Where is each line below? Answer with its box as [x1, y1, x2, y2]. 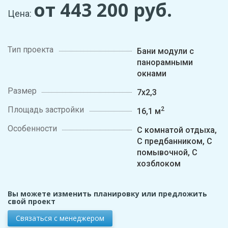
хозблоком [136, 159, 181, 169]
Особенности [8, 124, 57, 134]
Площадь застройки [8, 105, 84, 115]
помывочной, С [136, 148, 197, 158]
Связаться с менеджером [16, 213, 104, 223]
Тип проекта [8, 45, 53, 55]
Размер [8, 86, 37, 96]
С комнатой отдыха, [136, 125, 217, 135]
